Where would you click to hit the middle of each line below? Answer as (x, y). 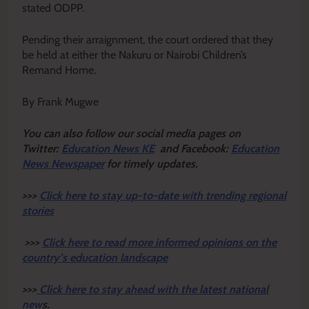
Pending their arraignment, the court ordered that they (148, 39)
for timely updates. (152, 163)
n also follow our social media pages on (147, 133)
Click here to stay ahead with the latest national (154, 289)
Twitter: (42, 148)
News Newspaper (63, 163)
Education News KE (108, 148)
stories (38, 210)
